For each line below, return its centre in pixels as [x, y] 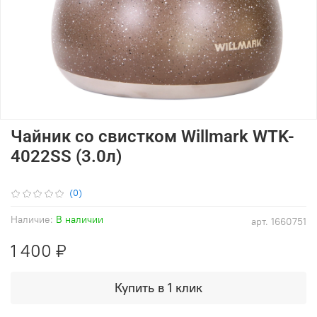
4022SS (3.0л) [66, 156]
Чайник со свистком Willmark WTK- [152, 136]
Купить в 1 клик [158, 287]
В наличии [80, 219]
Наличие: [32, 219]
